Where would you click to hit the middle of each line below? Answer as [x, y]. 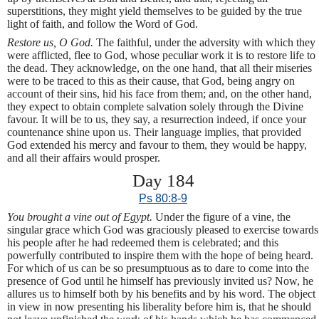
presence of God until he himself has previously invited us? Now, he [160, 281]
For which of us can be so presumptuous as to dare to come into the [158, 268]
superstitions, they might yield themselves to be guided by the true [155, 11]
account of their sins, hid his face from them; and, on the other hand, [159, 93]
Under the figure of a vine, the [223, 217]
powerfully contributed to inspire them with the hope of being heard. [160, 256]
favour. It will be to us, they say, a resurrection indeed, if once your [157, 119]
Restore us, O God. [52, 42]
